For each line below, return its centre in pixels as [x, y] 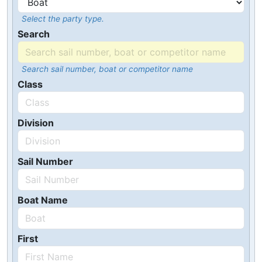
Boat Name [43, 200]
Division [36, 123]
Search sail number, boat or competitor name [107, 69]
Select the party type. [63, 19]
